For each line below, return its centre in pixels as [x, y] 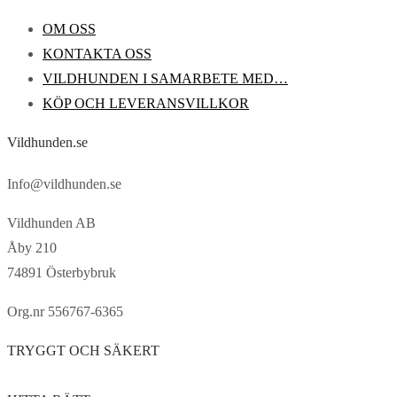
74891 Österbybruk [62, 273]
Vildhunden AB [51, 223]
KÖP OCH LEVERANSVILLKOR [146, 104]
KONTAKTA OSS [97, 54]
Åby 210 [32, 248]
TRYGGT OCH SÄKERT [83, 351]
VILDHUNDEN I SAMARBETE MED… [165, 79]
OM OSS [69, 29]
